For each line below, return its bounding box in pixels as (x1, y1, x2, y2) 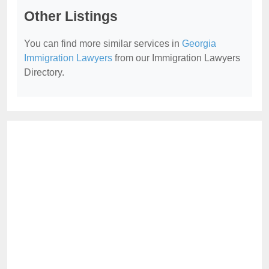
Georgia (182, 38, 216, 49)
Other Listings (24, 8, 118, 24)
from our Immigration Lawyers (112, 52, 240, 63)
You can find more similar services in (24, 38, 182, 49)
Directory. (24, 67, 64, 77)
